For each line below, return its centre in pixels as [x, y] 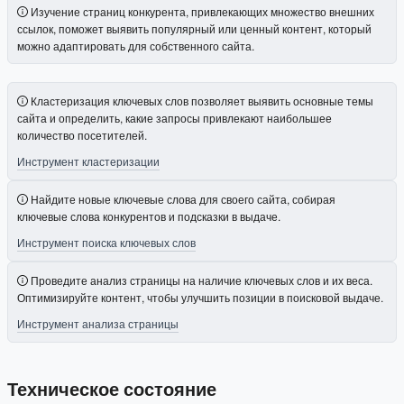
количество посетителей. [82, 134]
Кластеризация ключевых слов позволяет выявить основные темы [202, 100]
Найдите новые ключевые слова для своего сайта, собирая [183, 198]
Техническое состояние [112, 388]
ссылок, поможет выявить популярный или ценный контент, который [194, 28]
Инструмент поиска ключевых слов [106, 242]
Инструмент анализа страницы [98, 323]
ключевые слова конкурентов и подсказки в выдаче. [149, 216]
